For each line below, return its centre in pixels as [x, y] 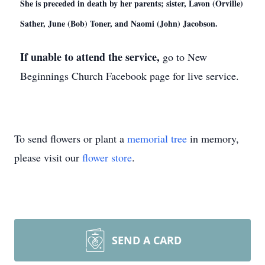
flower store [107, 157]
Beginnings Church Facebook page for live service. [130, 76]
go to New [185, 57]
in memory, [213, 138]
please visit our [48, 157]
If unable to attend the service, [91, 57]
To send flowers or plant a [71, 138]
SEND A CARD [147, 240]
